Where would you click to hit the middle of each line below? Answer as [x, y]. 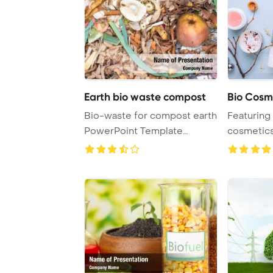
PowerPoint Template [133, 131]
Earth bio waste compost [145, 97]
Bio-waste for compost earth [151, 115]
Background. [112, 146]
